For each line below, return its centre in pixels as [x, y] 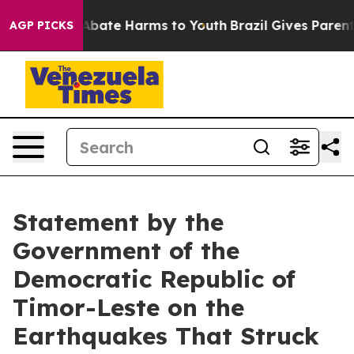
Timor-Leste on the [128, 307]
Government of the [126, 250]
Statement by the [118, 222]
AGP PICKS [41, 25]
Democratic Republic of [154, 279]
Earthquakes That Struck [166, 336]
